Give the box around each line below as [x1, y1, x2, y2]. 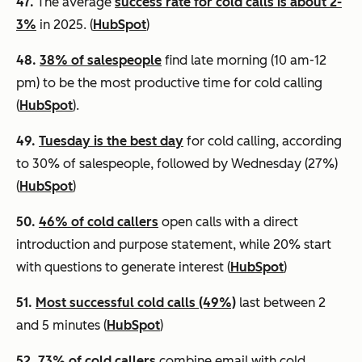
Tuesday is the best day [39, 133, 183, 149]
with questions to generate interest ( [16, 259, 230, 275]
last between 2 [236, 294, 326, 310]
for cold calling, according [183, 133, 342, 149]
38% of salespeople [40, 52, 162, 68]
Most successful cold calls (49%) [36, 294, 236, 310]
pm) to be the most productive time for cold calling [16, 74, 322, 90]
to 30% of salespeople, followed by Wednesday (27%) [16, 155, 338, 171]
